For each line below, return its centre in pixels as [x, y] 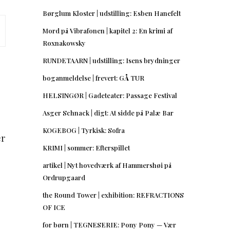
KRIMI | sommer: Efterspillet [86, 147]
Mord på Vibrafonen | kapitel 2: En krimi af [108, 30]
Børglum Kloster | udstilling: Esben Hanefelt [112, 13]
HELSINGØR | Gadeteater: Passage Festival [110, 95]
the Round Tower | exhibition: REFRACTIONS [113, 195]
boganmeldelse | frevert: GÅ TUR [93, 78]
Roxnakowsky [64, 43]
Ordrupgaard [64, 177]
